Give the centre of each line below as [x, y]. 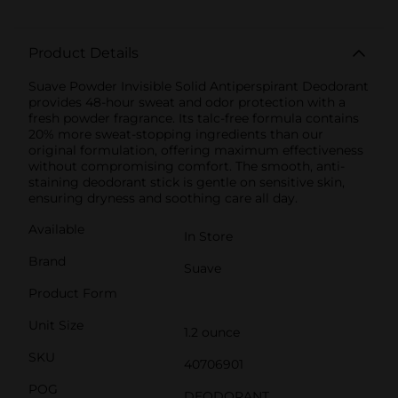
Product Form [73, 293]
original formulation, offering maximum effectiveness [196, 150]
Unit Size [56, 325]
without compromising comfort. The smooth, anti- [187, 166]
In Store [208, 236]
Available [56, 229]
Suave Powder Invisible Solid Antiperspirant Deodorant [199, 86]
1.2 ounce [212, 332]
